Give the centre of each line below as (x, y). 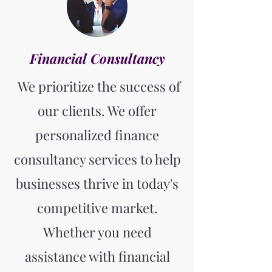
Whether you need (97, 232)
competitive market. (97, 208)
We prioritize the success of (97, 86)
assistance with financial (97, 256)
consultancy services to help (97, 159)
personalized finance (97, 135)
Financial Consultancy (97, 58)
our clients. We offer (97, 110)
